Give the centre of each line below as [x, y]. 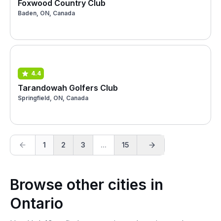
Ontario [37, 203]
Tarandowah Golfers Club [68, 88]
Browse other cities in [87, 184]
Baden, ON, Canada [46, 13]
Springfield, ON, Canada [53, 98]
